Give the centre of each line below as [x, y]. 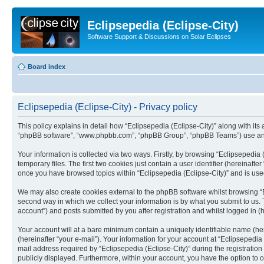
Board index [47, 66]
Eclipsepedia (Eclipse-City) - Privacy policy [108, 107]
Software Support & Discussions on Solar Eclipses [159, 37]
